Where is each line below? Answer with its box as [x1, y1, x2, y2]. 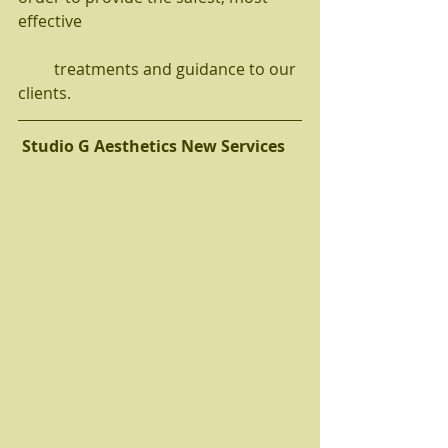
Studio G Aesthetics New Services [22, 134, 285, 157]
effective [18, 9, 86, 32]
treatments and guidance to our [18, 57, 54, 80]
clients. [18, 81, 79, 104]
